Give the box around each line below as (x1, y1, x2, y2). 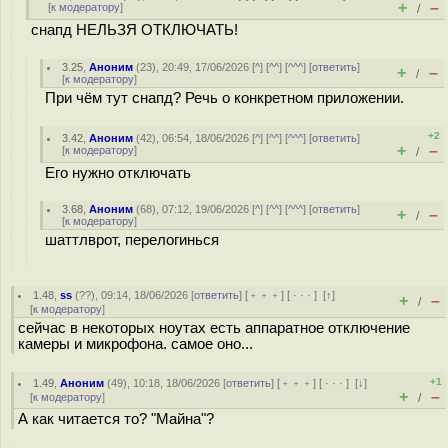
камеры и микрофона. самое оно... (18, 336, 253, 352)
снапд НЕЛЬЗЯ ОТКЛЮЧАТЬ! (31, 22, 238, 38)
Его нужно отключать (45, 165, 191, 181)
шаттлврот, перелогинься (45, 232, 219, 248)
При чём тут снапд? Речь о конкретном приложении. (45, 90, 404, 106)
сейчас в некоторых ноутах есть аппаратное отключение (18, 320, 410, 336)
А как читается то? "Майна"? (18, 411, 214, 427)
